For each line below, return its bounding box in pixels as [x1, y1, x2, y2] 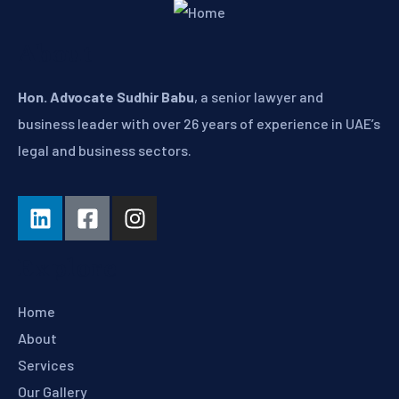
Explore [18, 256, 117, 284]
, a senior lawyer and [194, 88, 323, 106]
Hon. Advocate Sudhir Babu [18, 88, 194, 106]
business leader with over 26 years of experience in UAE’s [18, 115, 380, 133]
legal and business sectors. [18, 142, 191, 159]
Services [18, 356, 74, 374]
